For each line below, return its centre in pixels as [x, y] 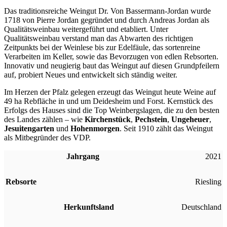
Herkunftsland [89, 207]
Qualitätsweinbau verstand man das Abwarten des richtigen [99, 38]
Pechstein [151, 119]
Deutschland [201, 207]
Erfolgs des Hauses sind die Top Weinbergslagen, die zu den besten [112, 110]
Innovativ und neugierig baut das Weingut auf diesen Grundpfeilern [112, 65]
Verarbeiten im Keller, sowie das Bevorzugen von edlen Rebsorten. [111, 56]
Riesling [208, 181]
